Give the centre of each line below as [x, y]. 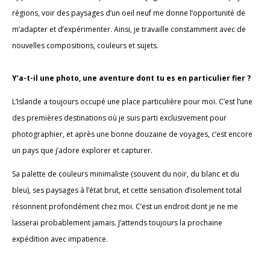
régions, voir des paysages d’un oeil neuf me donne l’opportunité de [129, 13]
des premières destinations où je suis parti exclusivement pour [119, 118]
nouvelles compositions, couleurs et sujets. [85, 46]
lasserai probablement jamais [63, 223]
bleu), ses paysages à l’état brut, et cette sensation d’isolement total [127, 190]
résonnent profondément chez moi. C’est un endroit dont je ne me [125, 207]
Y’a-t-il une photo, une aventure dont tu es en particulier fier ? [131, 78]
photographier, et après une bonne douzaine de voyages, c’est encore [132, 134]
